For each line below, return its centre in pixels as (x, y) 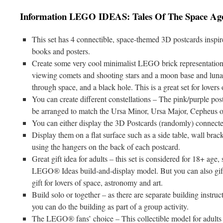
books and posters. (61, 51)
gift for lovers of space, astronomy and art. (97, 182)
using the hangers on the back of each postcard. (106, 146)
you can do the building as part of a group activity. (110, 206)
